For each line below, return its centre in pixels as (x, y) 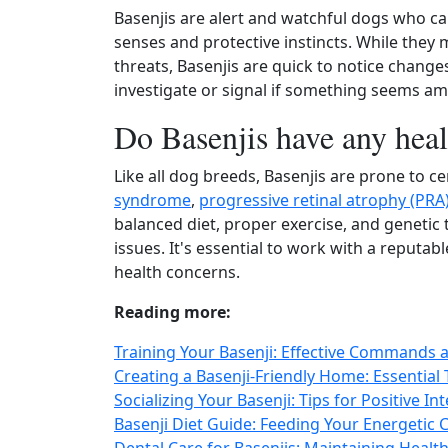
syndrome (152, 200)
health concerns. (177, 272)
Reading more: (172, 312)
